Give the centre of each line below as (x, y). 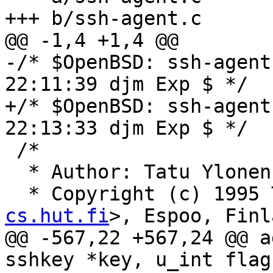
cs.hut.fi (57, 216)
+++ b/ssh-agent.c (103, 19)
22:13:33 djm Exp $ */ (126, 128)
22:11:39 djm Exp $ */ (126, 84)
